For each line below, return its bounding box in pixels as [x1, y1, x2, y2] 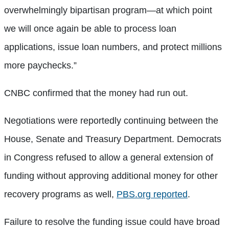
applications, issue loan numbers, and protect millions [4, 41, 222, 52]
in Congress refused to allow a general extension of [4, 152, 213, 163]
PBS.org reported [117, 189, 188, 199]
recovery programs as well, [4, 189, 117, 199]
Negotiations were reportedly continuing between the [4, 115, 218, 126]
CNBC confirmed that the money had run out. [4, 87, 188, 98]
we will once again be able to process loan [4, 23, 176, 34]
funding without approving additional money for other [4, 170, 218, 181]
